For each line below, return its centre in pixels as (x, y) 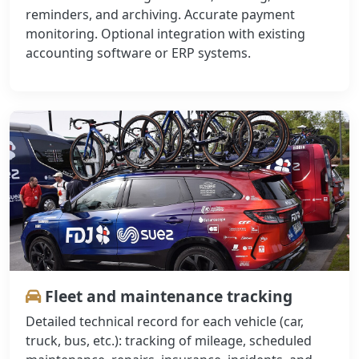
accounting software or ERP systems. (138, 53)
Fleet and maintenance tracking (167, 296)
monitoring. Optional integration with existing (165, 34)
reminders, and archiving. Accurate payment (160, 15)
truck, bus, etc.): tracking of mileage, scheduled (169, 341)
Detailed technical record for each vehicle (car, (165, 322)
